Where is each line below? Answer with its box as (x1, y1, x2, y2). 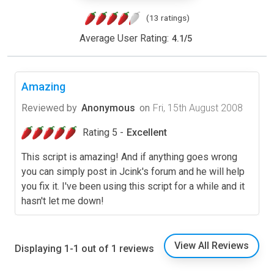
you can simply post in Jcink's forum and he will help (21, 166, 245, 178)
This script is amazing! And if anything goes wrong (21, 151, 237, 163)
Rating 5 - (83, 127, 124, 139)
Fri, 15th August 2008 (153, 102, 243, 114)
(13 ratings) (146, 13, 190, 23)
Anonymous (81, 102, 135, 114)
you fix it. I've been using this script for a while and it (21, 180, 245, 193)
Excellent (127, 127, 167, 139)
